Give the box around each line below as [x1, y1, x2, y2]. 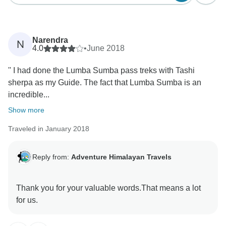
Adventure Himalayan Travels [71, 152, 172, 161]
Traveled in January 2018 [8, 125, 89, 133]
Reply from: [32, 152, 71, 161]
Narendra [32, 36, 68, 45]
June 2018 [87, 44, 125, 53]
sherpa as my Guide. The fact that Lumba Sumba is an [8, 78, 201, 87]
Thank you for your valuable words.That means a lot [16, 184, 201, 193]
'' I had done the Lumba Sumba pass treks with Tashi [8, 66, 195, 75]
